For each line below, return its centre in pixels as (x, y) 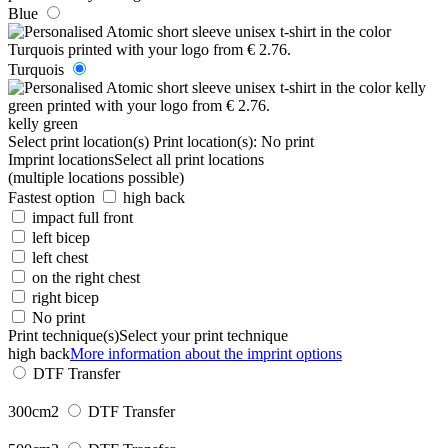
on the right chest (86, 277)
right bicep (65, 297)
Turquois (36, 69)
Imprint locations (61, 159)
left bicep (61, 237)
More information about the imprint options (206, 353)
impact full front (82, 217)
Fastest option (51, 197)
